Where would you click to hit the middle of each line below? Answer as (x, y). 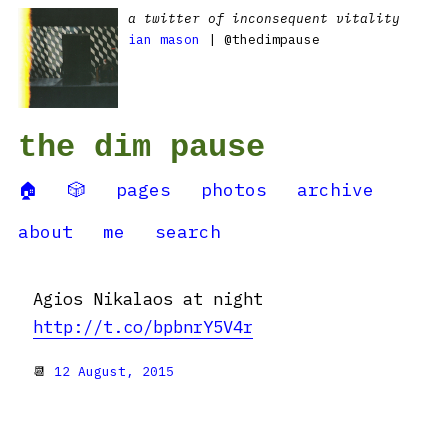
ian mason (164, 39)
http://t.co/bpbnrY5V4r (143, 327)
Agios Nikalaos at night (148, 299)
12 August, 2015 (114, 371)
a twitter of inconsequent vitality (264, 18)
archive (335, 189)
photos (234, 189)
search (188, 231)
